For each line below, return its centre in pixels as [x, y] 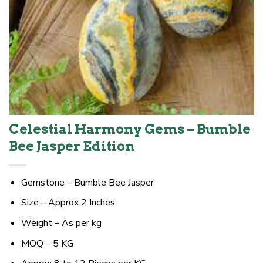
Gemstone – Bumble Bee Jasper [87, 182]
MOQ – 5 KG [47, 243]
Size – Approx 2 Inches [68, 203]
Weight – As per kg [61, 223]
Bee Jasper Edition [72, 146]
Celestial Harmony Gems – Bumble [130, 129]
